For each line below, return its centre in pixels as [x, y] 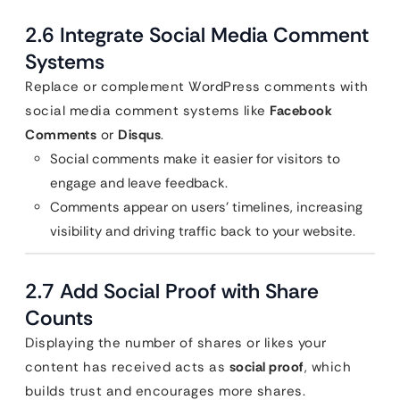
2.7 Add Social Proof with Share [172, 291]
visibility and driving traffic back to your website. [203, 231]
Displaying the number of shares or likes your [176, 343]
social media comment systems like [147, 111]
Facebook [301, 111]
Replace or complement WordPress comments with [197, 87]
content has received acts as [127, 367]
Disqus [139, 135]
